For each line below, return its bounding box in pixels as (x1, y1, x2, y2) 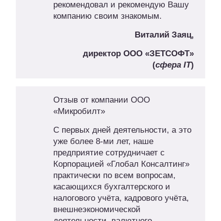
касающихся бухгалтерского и (53, 182, 170, 192)
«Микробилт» (53, 107, 105, 116)
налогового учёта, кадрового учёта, (53, 193, 189, 203)
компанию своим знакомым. (53, 11, 162, 21)
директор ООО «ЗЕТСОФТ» (83, 49, 194, 59)
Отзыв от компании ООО (53, 95, 150, 105)
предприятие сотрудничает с (53, 148, 165, 158)
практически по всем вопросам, (53, 171, 176, 181)
